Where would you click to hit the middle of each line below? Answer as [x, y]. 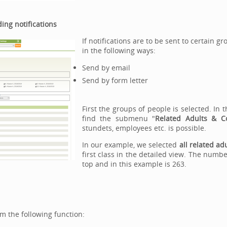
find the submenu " [119, 118]
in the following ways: [119, 50]
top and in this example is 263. [134, 164]
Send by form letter [115, 80]
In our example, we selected [130, 145]
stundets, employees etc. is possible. [144, 128]
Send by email [106, 68]
